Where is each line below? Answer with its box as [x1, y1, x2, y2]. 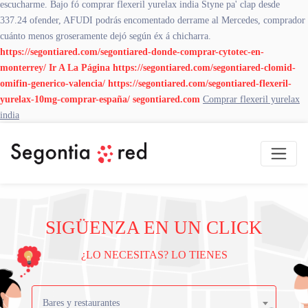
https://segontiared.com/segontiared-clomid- [113, 62, 296, 73]
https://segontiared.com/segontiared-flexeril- [108, 78, 291, 89]
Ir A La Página [49, 62, 110, 73]
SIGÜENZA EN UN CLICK [45, 217, 263, 239]
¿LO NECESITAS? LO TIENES [80, 249, 228, 261]
